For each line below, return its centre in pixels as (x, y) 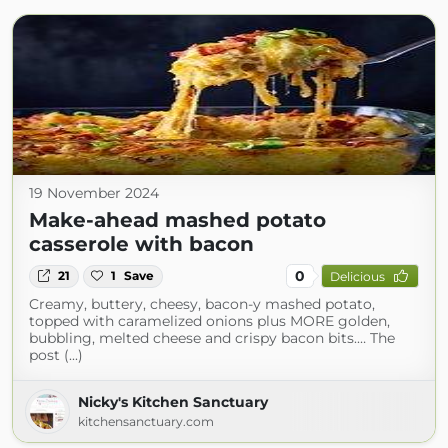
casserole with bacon (141, 244)
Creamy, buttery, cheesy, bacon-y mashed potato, (202, 304)
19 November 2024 (94, 193)
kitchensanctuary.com (146, 422)
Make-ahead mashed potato (177, 220)
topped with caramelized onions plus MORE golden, (209, 321)
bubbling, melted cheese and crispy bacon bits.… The (212, 338)
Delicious (357, 276)
